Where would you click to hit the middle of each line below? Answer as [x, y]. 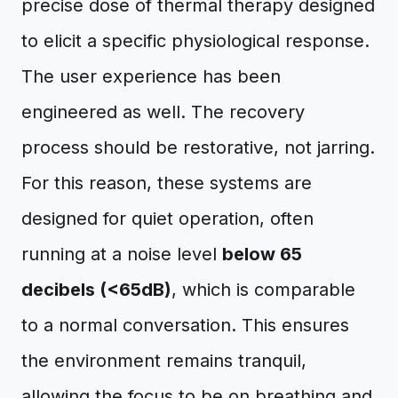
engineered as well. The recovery [163, 112]
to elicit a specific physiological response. [195, 41]
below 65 [262, 254]
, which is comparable [263, 290]
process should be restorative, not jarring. [198, 147]
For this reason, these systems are [167, 183]
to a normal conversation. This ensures [185, 325]
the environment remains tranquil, [164, 361]
